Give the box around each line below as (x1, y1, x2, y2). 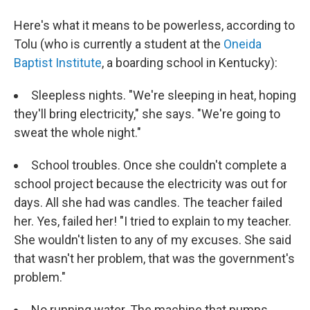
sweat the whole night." (14, 125, 141, 140)
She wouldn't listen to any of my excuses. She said (14, 232, 291, 248)
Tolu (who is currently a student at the (14, 37, 224, 52)
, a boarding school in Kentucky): (102, 55, 277, 71)
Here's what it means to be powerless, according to (14, 18, 295, 33)
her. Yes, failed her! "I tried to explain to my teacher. (14, 214, 291, 229)
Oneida (224, 37, 262, 52)
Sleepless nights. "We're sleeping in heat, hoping (31, 88, 296, 103)
